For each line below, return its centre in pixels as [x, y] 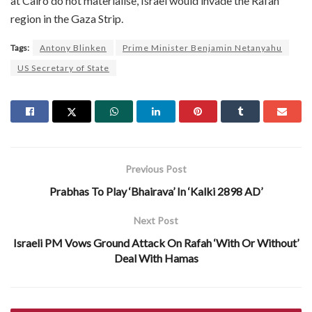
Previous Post [156, 169]
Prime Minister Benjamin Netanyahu [202, 47]
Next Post [156, 220]
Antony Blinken [73, 47]
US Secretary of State [63, 68]
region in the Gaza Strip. [67, 18]
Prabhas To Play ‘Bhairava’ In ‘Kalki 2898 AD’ [156, 191]
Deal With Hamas [156, 258]
